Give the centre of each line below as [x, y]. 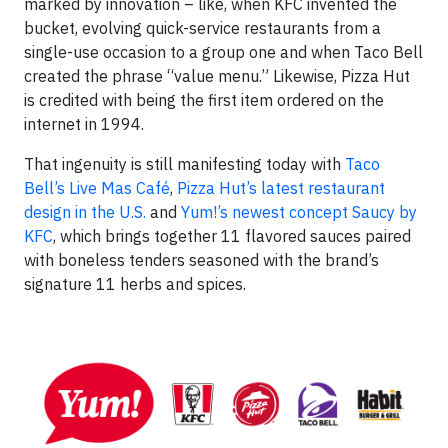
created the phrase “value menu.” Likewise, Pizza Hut [217, 76]
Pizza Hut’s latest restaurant [281, 188]
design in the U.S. [87, 212]
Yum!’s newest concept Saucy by [299, 212]
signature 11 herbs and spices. [135, 284]
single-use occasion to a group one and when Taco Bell [223, 52]
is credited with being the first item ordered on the [204, 100]
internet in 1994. [84, 124]
